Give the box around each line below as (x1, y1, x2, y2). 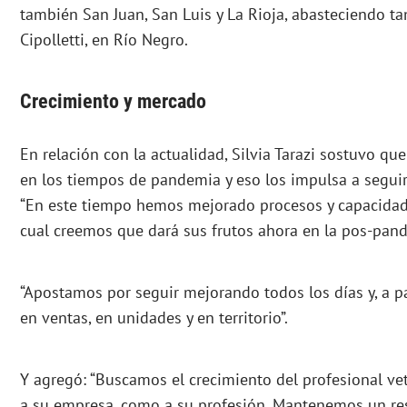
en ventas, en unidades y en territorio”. (20, 307, 288, 329)
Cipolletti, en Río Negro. (20, 29, 188, 51)
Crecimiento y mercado (20, 90, 206, 114)
